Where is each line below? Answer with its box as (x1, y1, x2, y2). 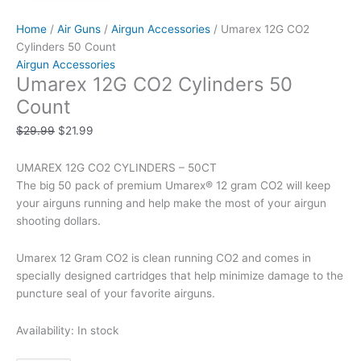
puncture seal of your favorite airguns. (16, 287, 215, 301)
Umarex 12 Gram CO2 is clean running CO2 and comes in (16, 251, 311, 265)
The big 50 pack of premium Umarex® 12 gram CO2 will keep (16, 179, 330, 193)
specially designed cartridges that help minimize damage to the (16, 269, 343, 283)
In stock (77, 324, 118, 338)
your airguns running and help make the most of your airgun (16, 197, 326, 210)
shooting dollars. (16, 214, 101, 228)
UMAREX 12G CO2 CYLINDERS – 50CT (16, 161, 217, 175)
